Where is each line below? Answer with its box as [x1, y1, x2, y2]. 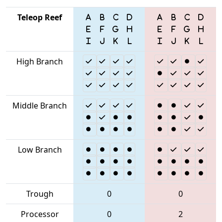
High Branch [16, 55, 63, 67]
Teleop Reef [17, 11, 62, 23]
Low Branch [17, 144, 62, 155]
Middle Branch [12, 100, 67, 111]
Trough [26, 188, 54, 199]
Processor [20, 208, 59, 220]
